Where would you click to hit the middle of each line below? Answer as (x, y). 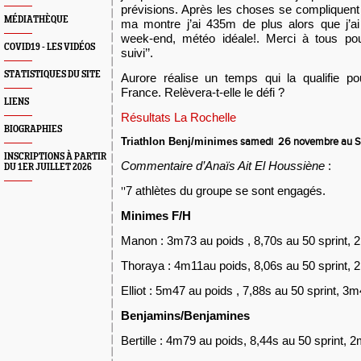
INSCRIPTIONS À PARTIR (55, 157)
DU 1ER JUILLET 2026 (48, 167)
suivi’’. (137, 53)
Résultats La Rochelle (178, 117)
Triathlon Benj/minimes (179, 141)
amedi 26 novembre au (300, 142)
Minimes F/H (158, 216)
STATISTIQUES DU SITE (52, 75)
